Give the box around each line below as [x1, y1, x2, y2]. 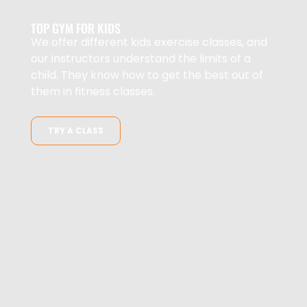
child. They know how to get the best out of [31, 67, 263, 84]
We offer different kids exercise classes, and [31, 34, 267, 51]
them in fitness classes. [31, 84, 155, 100]
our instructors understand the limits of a [31, 51, 251, 67]
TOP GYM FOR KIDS [31, 19, 121, 38]
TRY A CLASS [48, 125, 103, 137]
